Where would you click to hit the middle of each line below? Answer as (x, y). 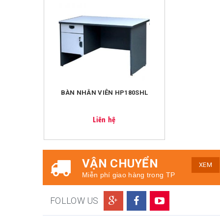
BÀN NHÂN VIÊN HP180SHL (104, 92)
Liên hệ (104, 120)
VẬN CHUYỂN (120, 164)
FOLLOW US (74, 201)
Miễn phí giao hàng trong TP (129, 175)
